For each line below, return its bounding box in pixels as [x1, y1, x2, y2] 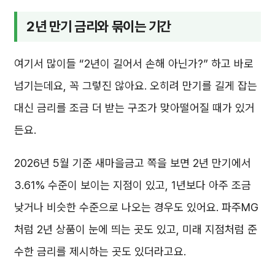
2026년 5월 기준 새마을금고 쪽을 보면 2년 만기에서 [14, 157, 251, 170]
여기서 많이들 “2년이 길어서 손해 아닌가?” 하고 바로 [14, 57, 254, 71]
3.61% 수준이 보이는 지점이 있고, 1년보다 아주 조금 [14, 179, 251, 192]
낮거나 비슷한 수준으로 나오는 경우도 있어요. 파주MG [14, 201, 258, 214]
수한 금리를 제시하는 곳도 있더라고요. [14, 245, 186, 258]
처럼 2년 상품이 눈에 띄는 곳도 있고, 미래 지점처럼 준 [14, 223, 257, 236]
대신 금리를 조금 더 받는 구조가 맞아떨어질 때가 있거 [14, 101, 255, 115]
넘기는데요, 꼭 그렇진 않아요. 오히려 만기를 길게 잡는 [14, 79, 257, 93]
